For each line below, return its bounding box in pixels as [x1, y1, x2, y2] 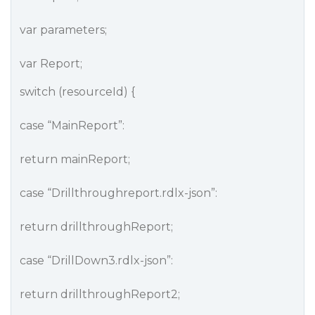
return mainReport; [20, 153, 130, 166]
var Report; [20, 57, 82, 70]
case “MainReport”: [20, 119, 124, 132]
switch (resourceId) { [20, 85, 135, 98]
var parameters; [20, 23, 107, 37]
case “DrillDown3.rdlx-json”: [20, 254, 173, 267]
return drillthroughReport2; [20, 288, 180, 301]
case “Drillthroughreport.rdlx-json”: [20, 186, 217, 200]
